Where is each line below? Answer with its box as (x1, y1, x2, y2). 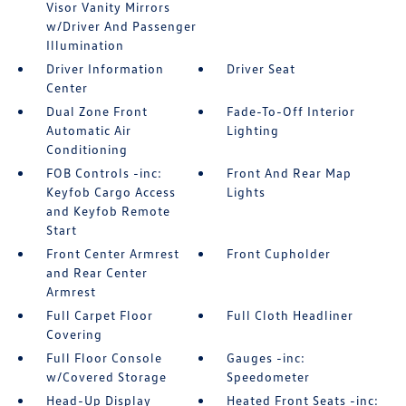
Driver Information (45, 61, 164, 76)
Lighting (227, 122, 280, 138)
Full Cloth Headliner (227, 307, 354, 323)
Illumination (45, 37, 124, 53)
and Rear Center (45, 265, 148, 280)
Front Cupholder (227, 246, 332, 261)
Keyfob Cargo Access (45, 184, 176, 199)
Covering (45, 326, 102, 342)
